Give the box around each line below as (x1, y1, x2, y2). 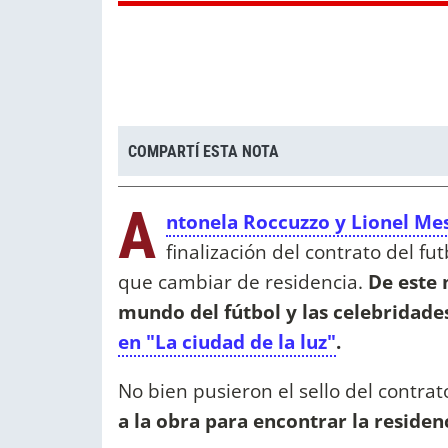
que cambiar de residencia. (118, 268, 368, 296)
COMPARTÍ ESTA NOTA (128, 141, 279, 161)
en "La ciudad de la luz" (118, 328, 336, 356)
